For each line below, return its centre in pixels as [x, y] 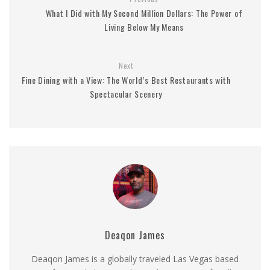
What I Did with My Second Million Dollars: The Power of [144, 13]
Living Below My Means [144, 27]
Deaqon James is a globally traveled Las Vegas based [135, 259]
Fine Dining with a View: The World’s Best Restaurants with [126, 80]
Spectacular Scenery [126, 94]
